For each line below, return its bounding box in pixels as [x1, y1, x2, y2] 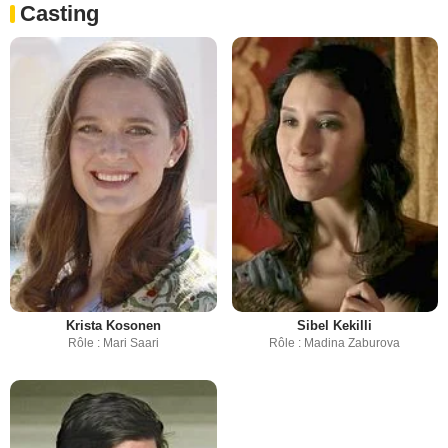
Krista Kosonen [65, 318, 161, 334]
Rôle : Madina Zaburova [269, 336, 401, 351]
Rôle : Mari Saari [67, 336, 159, 351]
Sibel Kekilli [297, 318, 373, 334]
